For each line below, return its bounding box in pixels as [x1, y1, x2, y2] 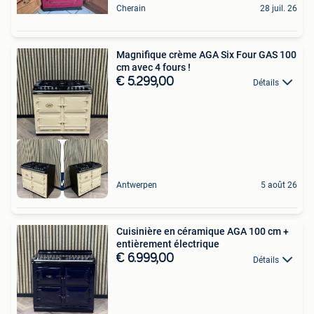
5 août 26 [261, 180, 297, 191]
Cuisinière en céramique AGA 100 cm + [116, 226, 289, 238]
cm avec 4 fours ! [116, 62, 191, 74]
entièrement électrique [116, 238, 219, 250]
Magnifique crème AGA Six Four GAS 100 [116, 49, 296, 61]
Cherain [116, 4, 146, 14]
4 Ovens [44, 177, 81, 189]
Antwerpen [116, 180, 157, 191]
